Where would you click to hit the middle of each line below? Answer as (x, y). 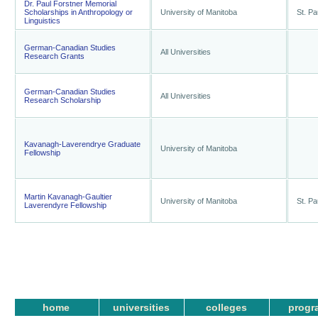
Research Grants (54, 56)
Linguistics (42, 21)
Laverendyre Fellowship (65, 205)
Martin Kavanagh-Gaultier (68, 197)
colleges (226, 307)
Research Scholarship (62, 100)
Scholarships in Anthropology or (78, 12)
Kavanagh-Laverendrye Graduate (82, 144)
